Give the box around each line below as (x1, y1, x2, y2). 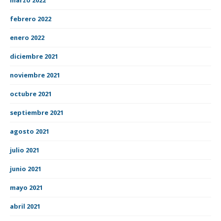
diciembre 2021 (10, 51, 58, 61)
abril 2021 (10, 201, 40, 211)
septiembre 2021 (10, 108, 64, 117)
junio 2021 (10, 164, 41, 173)
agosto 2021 (10, 126, 49, 136)
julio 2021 (10, 145, 39, 154)
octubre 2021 (10, 89, 52, 98)
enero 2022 (10, 33, 44, 42)
